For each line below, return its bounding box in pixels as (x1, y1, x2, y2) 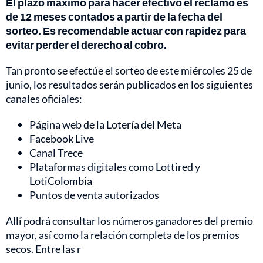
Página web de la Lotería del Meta (29, 118, 181, 131)
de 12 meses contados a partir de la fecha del (6, 10, 222, 23)
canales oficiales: (6, 92, 82, 106)
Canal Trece (29, 146, 83, 160)
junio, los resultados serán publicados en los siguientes (6, 78, 253, 92)
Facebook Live (29, 132, 94, 146)
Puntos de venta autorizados (29, 188, 159, 202)
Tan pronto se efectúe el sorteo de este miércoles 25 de (6, 64, 252, 77)
